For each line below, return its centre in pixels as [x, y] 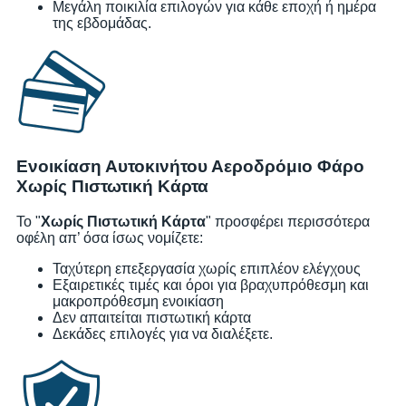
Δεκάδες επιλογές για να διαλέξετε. [163, 333]
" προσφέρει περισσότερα [288, 221]
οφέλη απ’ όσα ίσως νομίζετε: [110, 237]
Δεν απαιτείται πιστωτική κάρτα [152, 317]
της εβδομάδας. [102, 23]
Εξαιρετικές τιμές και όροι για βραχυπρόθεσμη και [211, 285]
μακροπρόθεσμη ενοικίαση [138, 301]
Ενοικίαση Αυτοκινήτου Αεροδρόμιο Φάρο [190, 167]
